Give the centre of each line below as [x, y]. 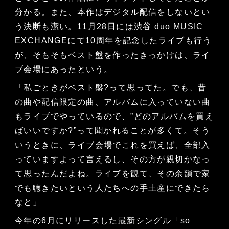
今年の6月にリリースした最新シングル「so [102, 221]
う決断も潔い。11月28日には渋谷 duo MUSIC [109, 27]
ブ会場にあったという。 [65, 70]
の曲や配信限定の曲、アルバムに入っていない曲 [112, 102]
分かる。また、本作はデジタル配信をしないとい [112, 12]
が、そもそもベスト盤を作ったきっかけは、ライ [112, 55]
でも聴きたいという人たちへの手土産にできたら [112, 188]
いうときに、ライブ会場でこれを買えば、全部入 [112, 145]
